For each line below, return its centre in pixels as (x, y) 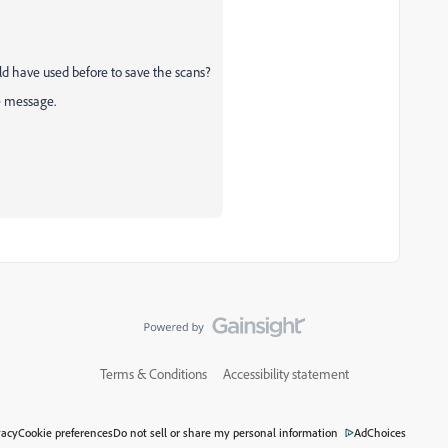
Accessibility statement (285, 373)
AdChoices (380, 432)
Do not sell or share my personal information (225, 432)
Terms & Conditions (153, 373)
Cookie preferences (65, 432)
